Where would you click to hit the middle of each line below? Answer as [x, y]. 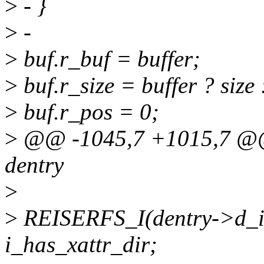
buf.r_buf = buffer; [109, 59]
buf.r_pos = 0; [88, 112]
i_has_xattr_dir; [81, 245]
